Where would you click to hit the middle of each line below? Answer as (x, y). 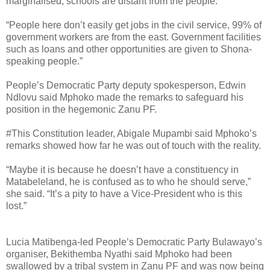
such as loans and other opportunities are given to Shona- (129, 49)
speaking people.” (44, 61)
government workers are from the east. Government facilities (133, 37)
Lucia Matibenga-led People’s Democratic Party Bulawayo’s (134, 242)
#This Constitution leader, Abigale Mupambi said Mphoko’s (131, 133)
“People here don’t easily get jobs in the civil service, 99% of (134, 25)
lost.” (16, 206)
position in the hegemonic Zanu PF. (81, 109)
